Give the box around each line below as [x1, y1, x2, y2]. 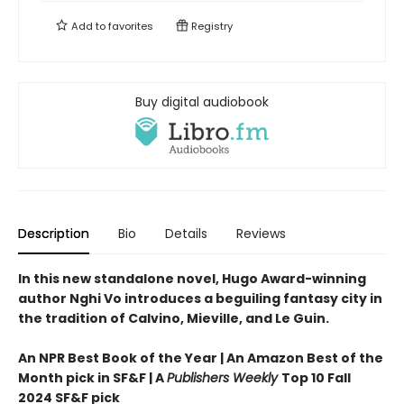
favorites [108, 18, 153, 33]
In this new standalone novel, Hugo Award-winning [18, 269, 366, 288]
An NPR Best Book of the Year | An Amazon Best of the [18, 348, 383, 367]
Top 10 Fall [281, 368, 351, 387]
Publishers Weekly [167, 368, 281, 387]
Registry [188, 18, 233, 33]
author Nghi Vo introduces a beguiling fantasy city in [18, 289, 382, 308]
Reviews [236, 224, 286, 243]
